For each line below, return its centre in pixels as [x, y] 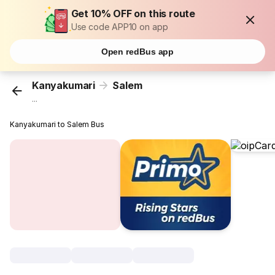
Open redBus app [137, 52]
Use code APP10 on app [119, 27]
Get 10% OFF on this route [133, 14]
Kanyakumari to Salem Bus [57, 125]
